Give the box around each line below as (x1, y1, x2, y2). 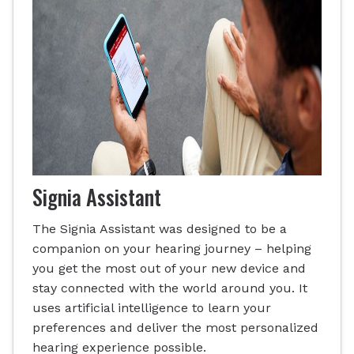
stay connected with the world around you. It (32, 280, 307, 296)
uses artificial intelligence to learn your (32, 299, 271, 315)
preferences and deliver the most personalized (32, 319, 318, 335)
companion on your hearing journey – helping (32, 240, 311, 256)
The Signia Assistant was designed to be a (32, 220, 287, 236)
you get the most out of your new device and (32, 260, 306, 276)
